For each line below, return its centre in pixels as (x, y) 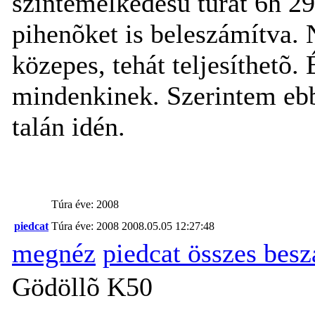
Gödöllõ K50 (82, 287)
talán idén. (69, 126)
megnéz (54, 253)
